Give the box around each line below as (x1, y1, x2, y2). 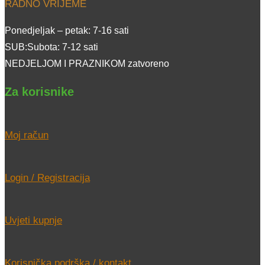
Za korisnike (5, 85, 74, 98)
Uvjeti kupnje (5, 214, 62, 226)
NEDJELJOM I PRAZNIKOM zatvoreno (5, 59, 169, 69)
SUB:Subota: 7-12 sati (5, 42, 98, 53)
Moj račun (5, 129, 49, 141)
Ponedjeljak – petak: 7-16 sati (5, 25, 129, 36)
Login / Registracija (5, 172, 90, 183)
